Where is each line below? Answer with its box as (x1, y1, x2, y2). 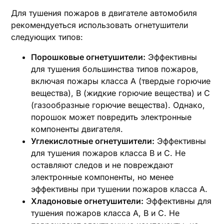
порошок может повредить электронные (31, 112, 192, 122)
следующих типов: (11, 32, 83, 42)
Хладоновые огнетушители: (31, 196, 144, 206)
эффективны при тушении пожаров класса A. (31, 184, 208, 194)
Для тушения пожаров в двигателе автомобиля (11, 8, 197, 18)
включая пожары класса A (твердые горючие (31, 76, 211, 86)
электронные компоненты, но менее (31, 172, 174, 182)
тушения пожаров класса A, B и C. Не (31, 208, 180, 218)
